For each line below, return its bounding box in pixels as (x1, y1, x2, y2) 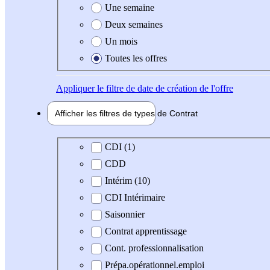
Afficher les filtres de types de (55, 108, 169, 118)
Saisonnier (105, 209, 145, 220)
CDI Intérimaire (105, 192, 165, 203)
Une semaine (105, 2, 154, 13)
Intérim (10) (105, 175, 150, 186)
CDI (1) (105, 142, 135, 152)
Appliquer (56, 83, 95, 93)
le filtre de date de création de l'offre (95, 83, 233, 93)
